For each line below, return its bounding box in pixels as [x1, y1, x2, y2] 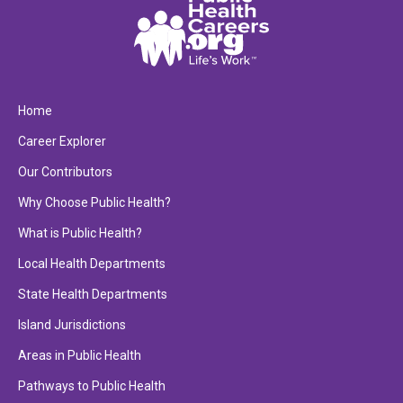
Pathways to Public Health [18, 379, 166, 394]
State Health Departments [18, 287, 167, 302]
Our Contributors [18, 165, 112, 180]
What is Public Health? [18, 226, 142, 241]
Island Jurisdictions [18, 318, 126, 333]
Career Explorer [18, 134, 106, 149]
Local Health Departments [18, 256, 166, 272]
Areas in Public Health [18, 348, 141, 363]
